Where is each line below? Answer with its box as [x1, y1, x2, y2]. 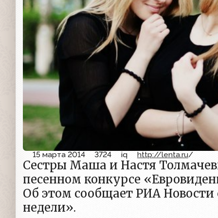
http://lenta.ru [137, 150, 188, 160]
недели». [23, 200, 76, 215]
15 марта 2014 [32, 150, 85, 160]
